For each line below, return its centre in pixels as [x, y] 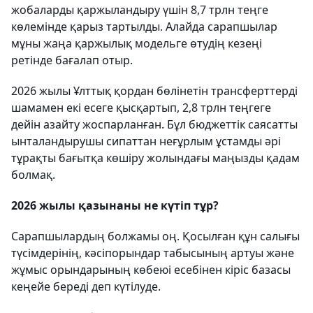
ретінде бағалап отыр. [72, 60]
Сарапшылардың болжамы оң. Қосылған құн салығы [155, 236]
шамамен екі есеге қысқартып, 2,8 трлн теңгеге [141, 108]
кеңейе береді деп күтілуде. [86, 286]
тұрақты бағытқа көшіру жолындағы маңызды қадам [155, 158]
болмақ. [33, 175]
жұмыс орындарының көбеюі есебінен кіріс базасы [151, 270]
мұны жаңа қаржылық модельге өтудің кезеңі [137, 43]
